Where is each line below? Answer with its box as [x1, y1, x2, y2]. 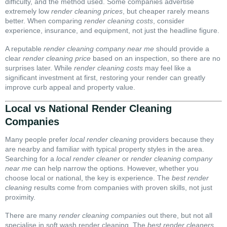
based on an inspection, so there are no [91, 54, 220, 63]
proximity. [5, 193, 35, 201]
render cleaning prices [51, 7, 123, 16]
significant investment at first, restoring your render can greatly [5, 73, 205, 82]
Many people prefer [5, 135, 70, 143]
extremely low [5, 7, 51, 16]
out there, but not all [146, 211, 212, 219]
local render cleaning [70, 135, 137, 143]
